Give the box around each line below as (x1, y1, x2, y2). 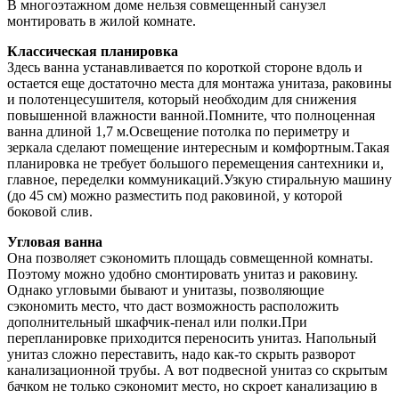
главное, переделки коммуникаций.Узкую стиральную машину (7, 171, 392, 187)
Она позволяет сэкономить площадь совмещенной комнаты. (7, 249, 373, 265)
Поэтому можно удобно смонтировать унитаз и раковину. (7, 265, 358, 281)
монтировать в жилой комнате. (7, 12, 196, 28)
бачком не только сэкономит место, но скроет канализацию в (7, 378, 378, 394)
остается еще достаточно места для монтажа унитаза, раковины (7, 75, 392, 91)
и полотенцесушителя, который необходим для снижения (7, 91, 356, 107)
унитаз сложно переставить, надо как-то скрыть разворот (7, 346, 355, 362)
